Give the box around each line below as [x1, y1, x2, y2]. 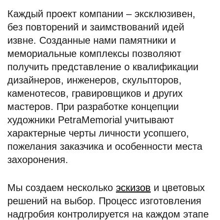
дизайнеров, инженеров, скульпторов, [7, 75, 182, 85]
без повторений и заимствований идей [7, 22, 184, 32]
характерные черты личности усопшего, [7, 128, 189, 138]
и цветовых [151, 182, 205, 193]
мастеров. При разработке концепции [7, 101, 179, 112]
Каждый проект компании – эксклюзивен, [7, 8, 195, 19]
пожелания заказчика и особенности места [7, 141, 202, 152]
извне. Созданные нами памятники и [7, 35, 176, 46]
